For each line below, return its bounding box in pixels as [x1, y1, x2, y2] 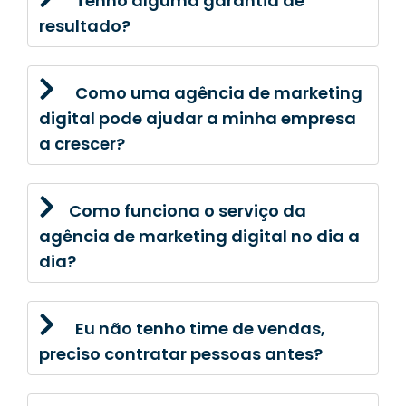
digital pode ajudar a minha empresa [39, 106, 356, 130]
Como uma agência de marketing [75, 81, 362, 104]
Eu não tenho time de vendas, [75, 316, 325, 340]
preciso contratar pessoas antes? [39, 342, 323, 365]
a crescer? [39, 131, 125, 155]
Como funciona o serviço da [69, 198, 306, 222]
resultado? [39, 14, 130, 37]
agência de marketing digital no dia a [39, 224, 360, 247]
